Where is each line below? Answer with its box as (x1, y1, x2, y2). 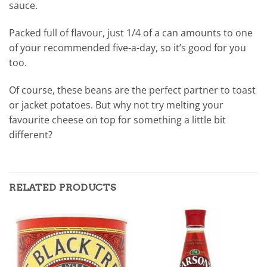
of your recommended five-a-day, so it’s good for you (9, 41, 246, 54)
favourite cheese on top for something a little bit (9, 113, 226, 126)
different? (9, 128, 52, 141)
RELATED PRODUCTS (9, 182, 116, 194)
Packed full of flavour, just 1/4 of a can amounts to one (9, 26, 253, 39)
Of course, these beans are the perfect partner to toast (9, 83, 256, 97)
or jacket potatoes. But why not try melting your (9, 98, 223, 111)
